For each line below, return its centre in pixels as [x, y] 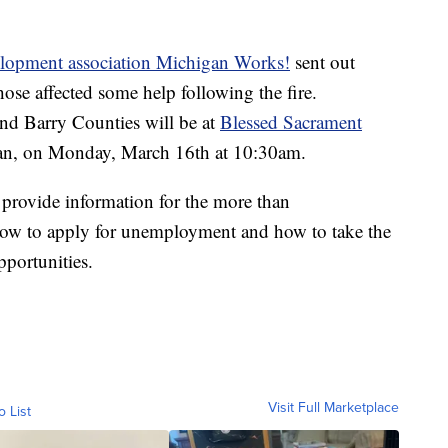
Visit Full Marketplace [333, 407]
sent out [322, 61]
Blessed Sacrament [291, 121]
